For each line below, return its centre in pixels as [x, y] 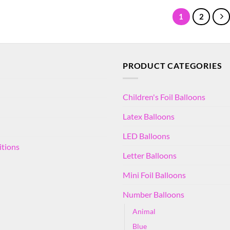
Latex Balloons [149, 116]
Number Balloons [154, 194]
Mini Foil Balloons [154, 175]
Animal [144, 211]
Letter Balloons [150, 155]
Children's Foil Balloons [164, 97]
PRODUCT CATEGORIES [172, 66]
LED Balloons [146, 136]
